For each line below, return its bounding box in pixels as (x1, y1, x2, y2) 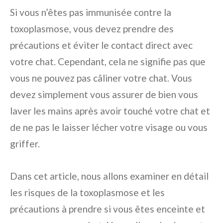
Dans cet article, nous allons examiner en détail (10, 170, 209, 182)
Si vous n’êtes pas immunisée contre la (10, 6, 171, 18)
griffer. (10, 138, 40, 149)
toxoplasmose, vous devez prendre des (10, 23, 174, 34)
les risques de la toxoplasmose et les (10, 187, 165, 198)
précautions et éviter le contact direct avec (10, 39, 193, 51)
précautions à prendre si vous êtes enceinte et (10, 203, 205, 215)
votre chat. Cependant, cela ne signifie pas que (10, 56, 206, 67)
